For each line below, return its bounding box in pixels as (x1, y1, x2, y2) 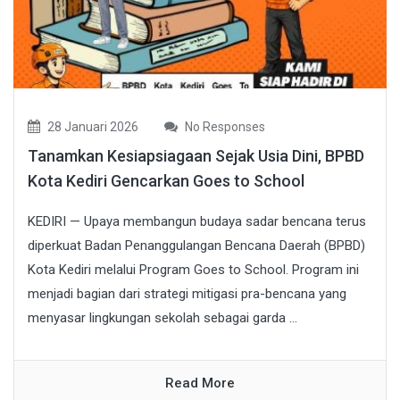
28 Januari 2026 (45, 120, 138, 135)
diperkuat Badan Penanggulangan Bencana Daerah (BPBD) (28, 237, 365, 254)
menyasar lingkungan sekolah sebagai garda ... (28, 310, 297, 327)
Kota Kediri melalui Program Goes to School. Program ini (28, 262, 359, 279)
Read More (165, 375, 235, 392)
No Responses (182, 120, 265, 135)
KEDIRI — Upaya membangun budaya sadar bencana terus (28, 213, 366, 230)
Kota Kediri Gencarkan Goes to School (28, 171, 304, 191)
